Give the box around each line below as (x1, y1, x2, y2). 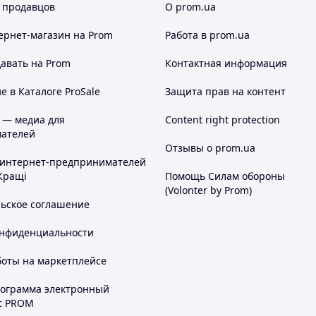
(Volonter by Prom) (165, 183, 252, 197)
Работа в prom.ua (165, 28, 250, 42)
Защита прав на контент (165, 85, 286, 99)
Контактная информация (165, 56, 287, 71)
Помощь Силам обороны (165, 169, 285, 183)
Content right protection (165, 113, 280, 127)
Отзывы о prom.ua (165, 141, 255, 155)
